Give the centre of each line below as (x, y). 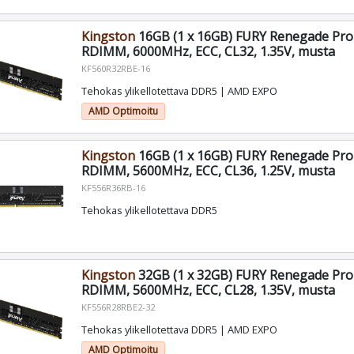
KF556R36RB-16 (113, 187)
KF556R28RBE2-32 (118, 307)
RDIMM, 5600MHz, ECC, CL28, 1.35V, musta (208, 290)
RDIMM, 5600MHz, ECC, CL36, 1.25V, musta (208, 170)
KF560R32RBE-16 (115, 69)
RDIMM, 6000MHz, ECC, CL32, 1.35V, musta (208, 52)
